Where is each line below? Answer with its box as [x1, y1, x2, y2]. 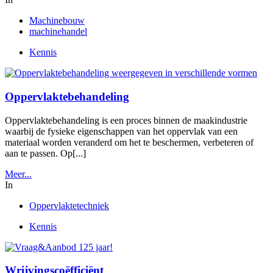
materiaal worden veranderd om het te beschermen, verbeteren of [5, 136, 253, 147]
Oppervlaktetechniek [29, 200, 109, 211]
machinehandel [29, 26, 87, 37]
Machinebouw [29, 15, 85, 26]
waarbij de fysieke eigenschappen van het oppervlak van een [5, 126, 238, 136]
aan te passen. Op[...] [5, 147, 86, 158]
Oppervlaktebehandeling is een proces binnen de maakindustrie [5, 115, 247, 126]
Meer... [5, 168, 32, 179]
